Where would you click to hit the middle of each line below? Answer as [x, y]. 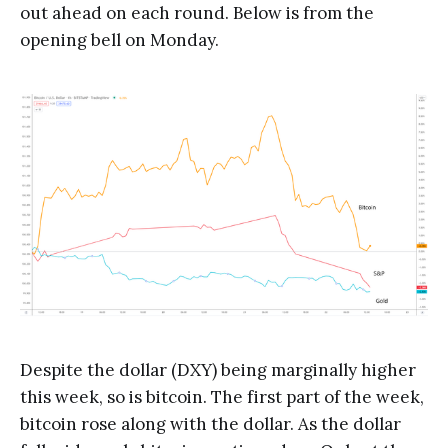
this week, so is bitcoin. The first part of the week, [222, 396]
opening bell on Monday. [119, 39]
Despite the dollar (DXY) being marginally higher [218, 369]
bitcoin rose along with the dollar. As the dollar [210, 423]
